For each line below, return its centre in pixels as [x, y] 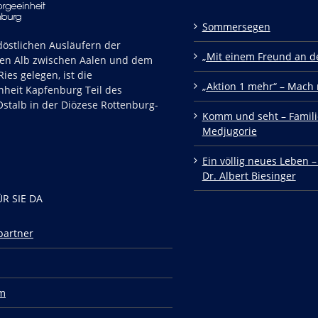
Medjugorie [229, 131]
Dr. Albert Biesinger [249, 176]
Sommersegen [236, 27]
